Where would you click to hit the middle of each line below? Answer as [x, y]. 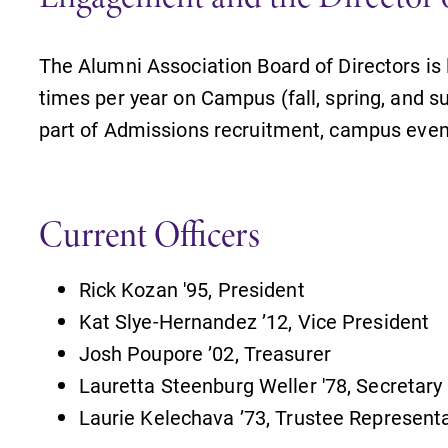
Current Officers [149, 233]
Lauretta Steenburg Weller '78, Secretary [260, 384]
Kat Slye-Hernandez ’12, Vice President [254, 320]
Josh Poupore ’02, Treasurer [204, 352]
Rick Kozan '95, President [191, 288]
